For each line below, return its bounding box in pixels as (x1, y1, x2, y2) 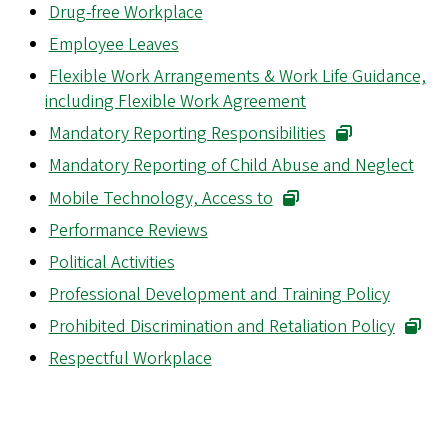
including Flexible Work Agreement (45, 88, 306, 114)
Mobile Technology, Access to (48, 185, 273, 211)
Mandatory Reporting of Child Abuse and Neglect (48, 153, 414, 179)
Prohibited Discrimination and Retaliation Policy (48, 314, 395, 340)
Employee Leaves (48, 31, 179, 57)
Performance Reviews (48, 217, 208, 243)
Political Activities (48, 249, 175, 275)
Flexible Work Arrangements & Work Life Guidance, (48, 63, 426, 89)
